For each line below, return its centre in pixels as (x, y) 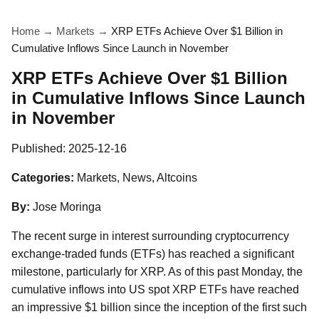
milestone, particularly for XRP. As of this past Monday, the (157, 272)
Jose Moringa (67, 207)
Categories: (43, 178)
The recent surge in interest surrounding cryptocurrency (150, 236)
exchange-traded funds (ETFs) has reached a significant (153, 254)
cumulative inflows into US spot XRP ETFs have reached (155, 289)
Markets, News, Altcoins (137, 178)
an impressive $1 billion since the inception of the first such (159, 307)
